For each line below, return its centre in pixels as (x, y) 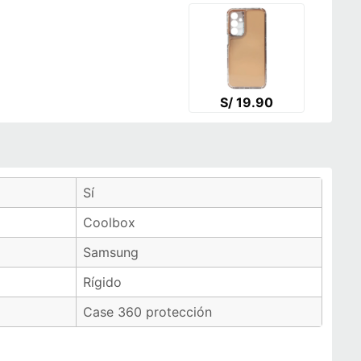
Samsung (111, 252)
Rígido (102, 282)
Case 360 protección (147, 312)
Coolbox (109, 222)
